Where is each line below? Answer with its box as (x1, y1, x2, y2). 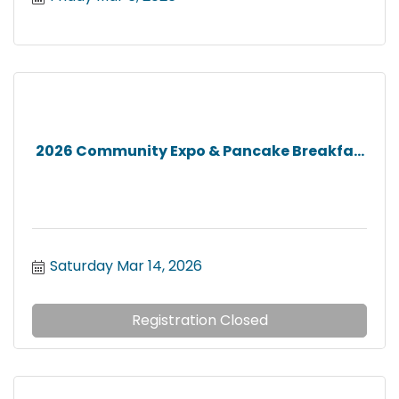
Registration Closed (131, 310, 268, 331)
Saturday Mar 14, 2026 (50, 256, 202, 277)
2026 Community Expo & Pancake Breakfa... (35, 140, 364, 161)
